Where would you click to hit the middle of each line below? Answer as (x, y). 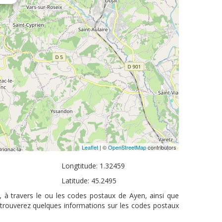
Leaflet (90, 147)
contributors (161, 147)
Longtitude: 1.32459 (93, 166)
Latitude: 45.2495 (89, 181)
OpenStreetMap (127, 147)
